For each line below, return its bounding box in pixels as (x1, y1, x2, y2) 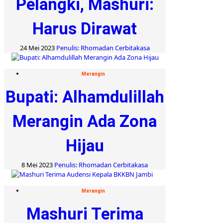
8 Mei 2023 (21, 160, 54, 169)
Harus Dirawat (32, 18, 137, 38)
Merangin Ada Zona (12, 111, 157, 131)
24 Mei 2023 (19, 43, 56, 52)
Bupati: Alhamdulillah (5, 87, 164, 107)
